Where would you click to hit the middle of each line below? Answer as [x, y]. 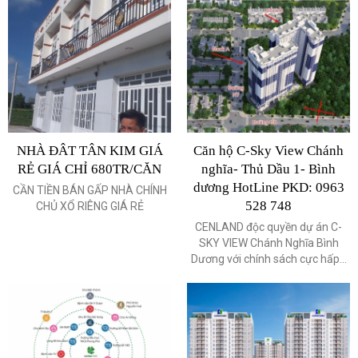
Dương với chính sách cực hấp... [268, 259]
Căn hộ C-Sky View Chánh [268, 151]
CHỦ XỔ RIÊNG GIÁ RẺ [89, 207]
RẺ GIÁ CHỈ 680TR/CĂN [89, 169]
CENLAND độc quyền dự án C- [268, 227]
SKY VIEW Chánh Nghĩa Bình [268, 243]
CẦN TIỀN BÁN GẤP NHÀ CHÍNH [89, 191]
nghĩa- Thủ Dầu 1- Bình [268, 169]
